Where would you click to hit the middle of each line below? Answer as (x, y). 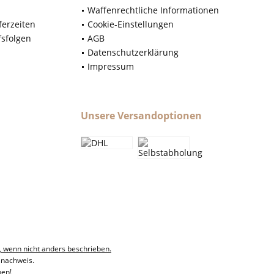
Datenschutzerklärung (133, 53)
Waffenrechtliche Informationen (153, 10)
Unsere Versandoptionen (141, 116)
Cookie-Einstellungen (131, 24)
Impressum (111, 67)
